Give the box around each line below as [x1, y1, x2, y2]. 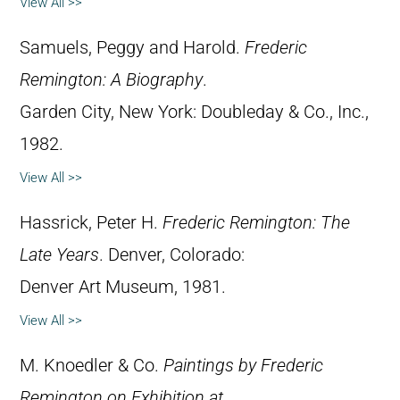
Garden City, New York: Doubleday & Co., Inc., [20, 101, 369, 122]
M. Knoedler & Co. [20, 354, 163, 376]
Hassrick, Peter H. [20, 212, 162, 233]
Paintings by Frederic [163, 354, 323, 376]
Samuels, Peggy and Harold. [20, 37, 245, 58]
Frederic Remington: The [162, 212, 350, 233]
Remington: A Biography [20, 69, 203, 90]
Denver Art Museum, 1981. [20, 276, 226, 297]
